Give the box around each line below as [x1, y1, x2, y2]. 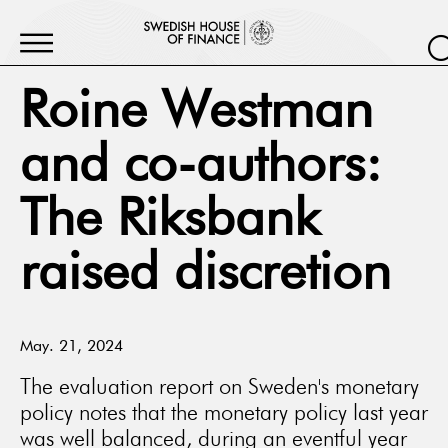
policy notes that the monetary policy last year [20, 399, 428, 425]
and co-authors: [20, 141, 382, 193]
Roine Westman [20, 87, 373, 139]
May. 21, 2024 [20, 339, 123, 355]
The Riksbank [20, 195, 320, 247]
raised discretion [20, 249, 391, 301]
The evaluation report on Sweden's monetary [20, 373, 419, 399]
